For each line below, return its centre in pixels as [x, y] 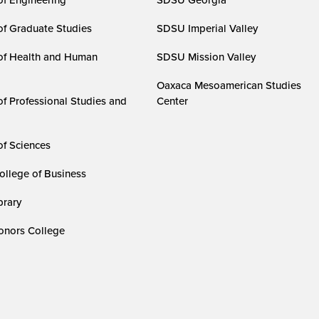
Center [173, 100]
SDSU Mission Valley [206, 56]
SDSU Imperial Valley [208, 28]
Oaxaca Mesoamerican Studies [229, 85]
